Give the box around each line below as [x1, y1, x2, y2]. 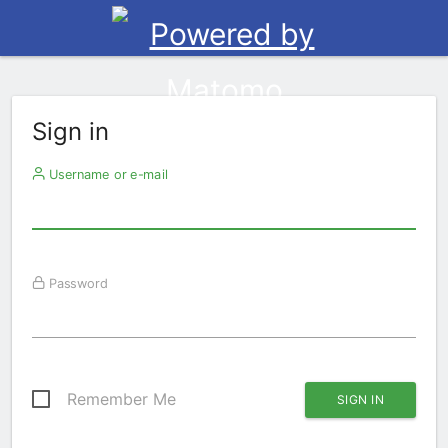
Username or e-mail [44, 166, 168, 182]
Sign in [32, 117, 109, 146]
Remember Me [67, 389, 176, 409]
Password [44, 275, 108, 291]
